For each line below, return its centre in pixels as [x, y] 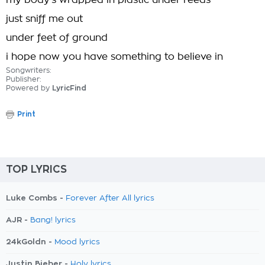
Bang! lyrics [53, 220]
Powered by [29, 88]
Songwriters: [29, 70]
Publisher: [24, 79]
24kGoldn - [30, 242]
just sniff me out [44, 19]
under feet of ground [57, 38]
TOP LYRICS [36, 169]
